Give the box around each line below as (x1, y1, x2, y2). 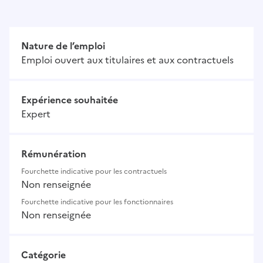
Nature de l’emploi (21, 39, 105, 53)
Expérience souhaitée (21, 93, 118, 107)
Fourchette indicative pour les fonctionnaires (21, 197, 173, 208)
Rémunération (21, 147, 86, 161)
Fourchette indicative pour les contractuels (21, 166, 167, 177)
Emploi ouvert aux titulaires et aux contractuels (21, 53, 234, 68)
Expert (21, 107, 50, 122)
